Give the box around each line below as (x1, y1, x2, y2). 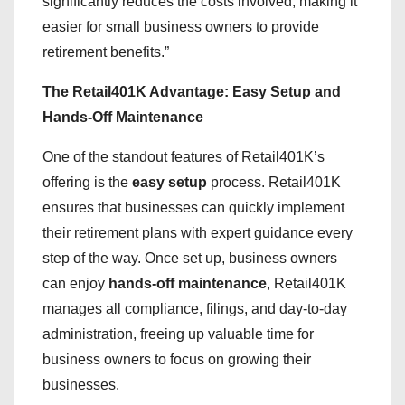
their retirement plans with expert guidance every (42, 225, 353, 240)
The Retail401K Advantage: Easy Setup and (42, 84, 341, 99)
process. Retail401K (207, 174, 341, 190)
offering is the (42, 174, 132, 190)
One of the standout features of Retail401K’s (42, 149, 325, 165)
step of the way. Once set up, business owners (42, 250, 337, 266)
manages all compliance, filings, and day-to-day (42, 301, 347, 316)
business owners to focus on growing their (42, 352, 311, 367)
